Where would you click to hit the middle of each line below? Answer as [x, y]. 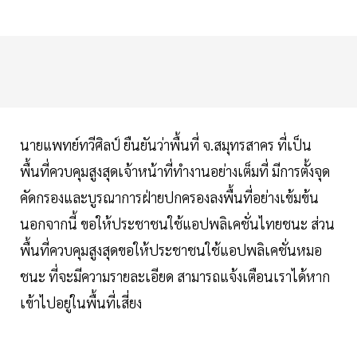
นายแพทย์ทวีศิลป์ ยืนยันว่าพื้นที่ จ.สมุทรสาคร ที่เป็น [166, 145]
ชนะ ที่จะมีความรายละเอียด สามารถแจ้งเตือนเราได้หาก [175, 277]
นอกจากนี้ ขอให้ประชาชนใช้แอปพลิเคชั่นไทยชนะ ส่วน [177, 224]
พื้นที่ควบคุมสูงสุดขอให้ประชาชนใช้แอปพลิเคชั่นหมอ [171, 250]
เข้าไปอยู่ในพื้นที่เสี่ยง [81, 303]
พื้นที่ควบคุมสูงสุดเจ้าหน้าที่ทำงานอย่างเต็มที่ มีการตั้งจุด [175, 171]
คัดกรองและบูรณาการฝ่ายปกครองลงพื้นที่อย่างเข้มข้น [169, 198]
